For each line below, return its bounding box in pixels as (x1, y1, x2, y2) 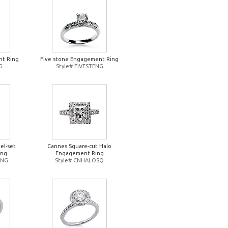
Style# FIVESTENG (55, 63, 103, 69)
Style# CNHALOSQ (55, 157, 104, 163)
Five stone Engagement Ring (40, 56, 119, 62)
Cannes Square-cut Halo (47, 143, 111, 149)
